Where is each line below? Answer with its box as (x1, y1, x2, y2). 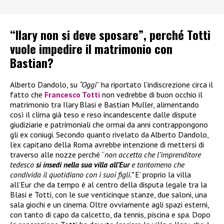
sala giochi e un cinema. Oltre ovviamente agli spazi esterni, (10, 199, 209, 209)
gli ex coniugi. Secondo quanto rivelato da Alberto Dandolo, (10, 129, 208, 139)
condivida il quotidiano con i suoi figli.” (10, 169, 135, 179)
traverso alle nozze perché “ (10, 149, 104, 159)
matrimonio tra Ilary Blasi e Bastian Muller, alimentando (10, 99, 199, 109)
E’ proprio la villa (135, 169, 191, 179)
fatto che (10, 89, 44, 99)
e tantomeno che (129, 159, 184, 169)
